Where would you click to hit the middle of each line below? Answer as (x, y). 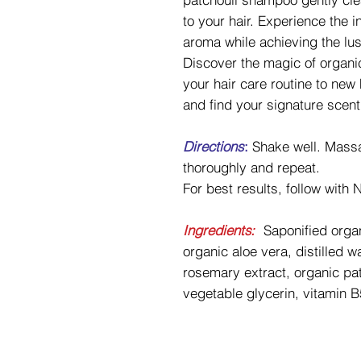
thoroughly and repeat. (251, 168)
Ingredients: (219, 230)
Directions (213, 147)
